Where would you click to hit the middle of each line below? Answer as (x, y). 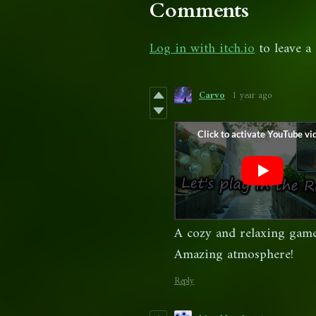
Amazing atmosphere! (234, 255)
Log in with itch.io (202, 49)
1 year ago (252, 96)
